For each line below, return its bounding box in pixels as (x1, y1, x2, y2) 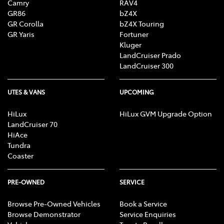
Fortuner (119, 29, 148, 39)
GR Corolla (7, 18, 43, 29)
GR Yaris (7, 29, 34, 39)
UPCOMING (119, 88, 154, 96)
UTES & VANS (7, 88, 45, 96)
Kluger (119, 39, 141, 50)
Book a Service (119, 198, 167, 209)
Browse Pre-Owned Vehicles (7, 198, 100, 209)
